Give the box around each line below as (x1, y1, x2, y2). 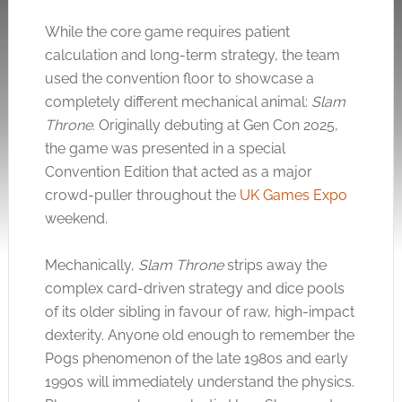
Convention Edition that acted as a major (44, 163, 312, 180)
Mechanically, (44, 257, 138, 274)
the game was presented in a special (44, 140, 285, 157)
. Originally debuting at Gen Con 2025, (92, 117, 338, 134)
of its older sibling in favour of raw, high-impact (44, 303, 354, 320)
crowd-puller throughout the (44, 187, 240, 204)
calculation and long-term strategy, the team (44, 47, 340, 64)
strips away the (223, 257, 327, 274)
